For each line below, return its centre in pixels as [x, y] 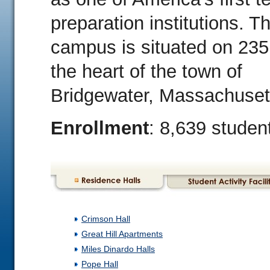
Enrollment [100, 128]
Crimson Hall [106, 219]
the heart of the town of [146, 71]
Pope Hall [100, 264]
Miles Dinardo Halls [118, 249]
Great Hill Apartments [122, 234]
